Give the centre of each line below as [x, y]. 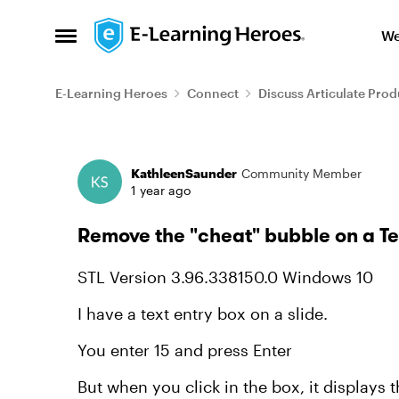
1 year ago [161, 190]
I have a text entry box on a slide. [203, 313]
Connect [213, 93]
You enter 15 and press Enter [185, 350]
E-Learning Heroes [111, 93]
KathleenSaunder [184, 173]
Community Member [301, 173]
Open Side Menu [117, 41]
